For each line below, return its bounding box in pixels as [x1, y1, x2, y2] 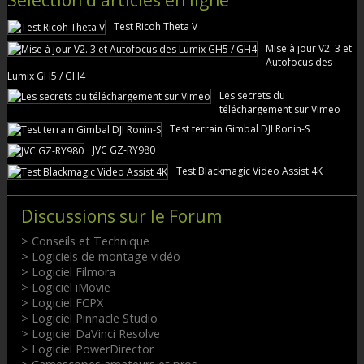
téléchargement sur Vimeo [219, 102, 340, 116]
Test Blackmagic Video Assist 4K [175, 164, 323, 179]
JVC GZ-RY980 [92, 143, 155, 158]
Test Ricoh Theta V [113, 19, 197, 34]
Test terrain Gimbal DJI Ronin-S [169, 122, 310, 136]
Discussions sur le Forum [20, 204, 222, 227]
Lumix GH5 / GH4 [6, 68, 85, 83]
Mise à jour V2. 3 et [265, 41, 352, 55]
